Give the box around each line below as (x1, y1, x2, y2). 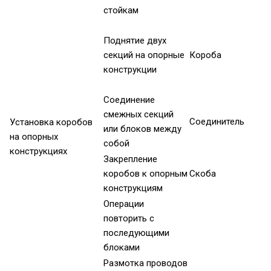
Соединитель (189, 116, 244, 128)
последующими (103, 227, 169, 239)
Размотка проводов (103, 258, 188, 269)
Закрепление (103, 154, 157, 165)
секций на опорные (103, 50, 184, 61)
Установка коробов (10, 117, 93, 128)
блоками (103, 242, 140, 253)
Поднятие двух (103, 35, 166, 47)
